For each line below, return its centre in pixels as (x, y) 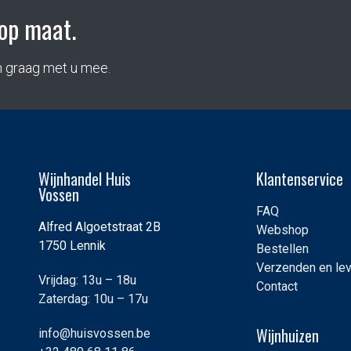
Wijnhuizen (287, 335)
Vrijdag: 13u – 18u (87, 280)
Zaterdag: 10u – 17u (93, 299)
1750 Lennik (72, 245)
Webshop (282, 230)
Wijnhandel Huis (85, 178)
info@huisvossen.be (94, 333)
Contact (277, 286)
